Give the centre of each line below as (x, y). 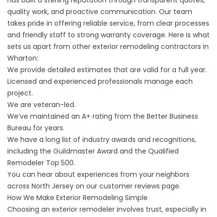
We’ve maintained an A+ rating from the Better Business (103, 116)
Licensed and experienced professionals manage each (100, 81)
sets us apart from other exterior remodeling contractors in (108, 46)
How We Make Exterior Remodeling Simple (77, 198)
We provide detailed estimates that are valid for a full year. (107, 70)
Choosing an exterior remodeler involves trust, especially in (107, 209)
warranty (116, 35)
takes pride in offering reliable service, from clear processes (108, 23)
